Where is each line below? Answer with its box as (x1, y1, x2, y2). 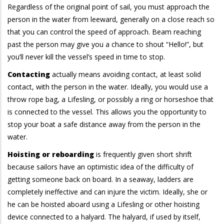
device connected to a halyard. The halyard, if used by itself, (7, 211, 200, 221)
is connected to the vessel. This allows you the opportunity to (7, 106, 206, 116)
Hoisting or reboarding (7, 149, 96, 159)
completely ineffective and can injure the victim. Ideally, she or (7, 186, 207, 196)
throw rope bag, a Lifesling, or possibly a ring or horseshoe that (7, 94, 213, 104)
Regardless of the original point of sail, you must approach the (7, 1, 209, 11)
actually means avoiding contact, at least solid (52, 69, 201, 79)
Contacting (7, 69, 52, 79)
